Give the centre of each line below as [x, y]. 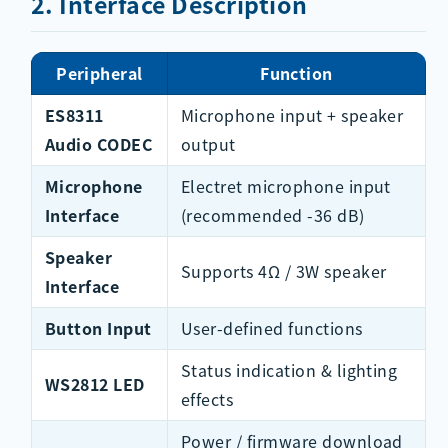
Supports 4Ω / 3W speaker [283, 271]
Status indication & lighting [289, 370]
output [208, 144]
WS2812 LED [94, 384]
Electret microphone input [285, 186]
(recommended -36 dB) [272, 215]
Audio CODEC [99, 144]
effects [207, 399]
